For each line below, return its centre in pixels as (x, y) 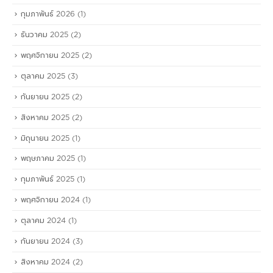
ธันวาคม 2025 (44, 35)
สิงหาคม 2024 (45, 262)
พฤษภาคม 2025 (48, 159)
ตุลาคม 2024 (43, 221)
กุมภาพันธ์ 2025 (48, 179)
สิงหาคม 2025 (45, 117)
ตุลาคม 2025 (43, 76)
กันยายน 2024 (45, 241)
